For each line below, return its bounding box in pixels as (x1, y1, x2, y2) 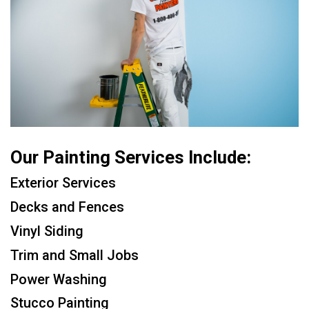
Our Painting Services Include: (10, 146, 251, 168)
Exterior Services (10, 175, 116, 192)
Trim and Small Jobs (10, 246, 139, 263)
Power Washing (10, 270, 107, 288)
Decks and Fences (10, 199, 124, 216)
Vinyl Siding (10, 222, 83, 239)
